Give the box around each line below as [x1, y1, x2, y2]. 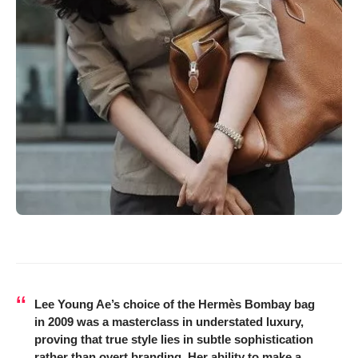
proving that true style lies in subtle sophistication [34, 332, 313, 347]
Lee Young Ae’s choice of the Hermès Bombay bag [34, 297, 315, 312]
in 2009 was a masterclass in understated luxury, [34, 315, 304, 329]
